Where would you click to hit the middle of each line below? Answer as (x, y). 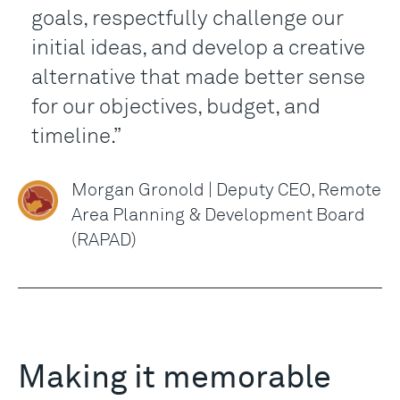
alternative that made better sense (198, 77)
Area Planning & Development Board (218, 214)
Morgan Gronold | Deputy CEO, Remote (226, 189)
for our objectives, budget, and (176, 106)
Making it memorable (175, 379)
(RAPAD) (104, 239)
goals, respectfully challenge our (187, 18)
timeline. (72, 136)
